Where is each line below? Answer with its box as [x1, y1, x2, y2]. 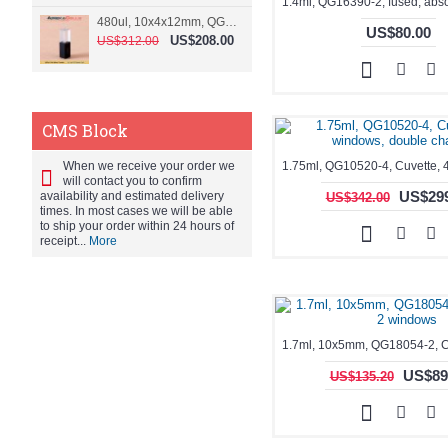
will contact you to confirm [63, 174, 202, 189]
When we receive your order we [63, 159, 235, 174]
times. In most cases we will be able [40, 204, 233, 219]
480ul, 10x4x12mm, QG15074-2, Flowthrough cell [225, 15, 237, 30]
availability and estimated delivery [40, 189, 224, 204]
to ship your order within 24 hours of [40, 219, 234, 234]
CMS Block [42, 120, 128, 142]
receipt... [40, 234, 89, 249]
